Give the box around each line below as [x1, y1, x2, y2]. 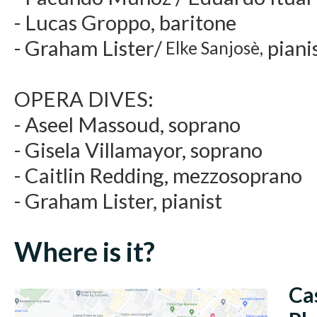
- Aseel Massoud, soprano [14, 112, 241, 137]
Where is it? [14, 235, 155, 268]
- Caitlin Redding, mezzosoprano [14, 163, 302, 188]
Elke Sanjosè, [162, 38, 263, 59]
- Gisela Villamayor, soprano [14, 137, 263, 163]
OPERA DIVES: [14, 86, 154, 112]
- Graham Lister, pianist [14, 188, 222, 214]
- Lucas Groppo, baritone [14, 10, 236, 35]
